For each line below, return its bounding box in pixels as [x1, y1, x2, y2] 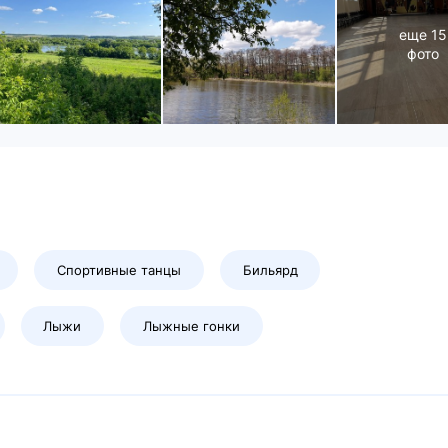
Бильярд [242, 262, 298, 279]
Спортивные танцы [57, 262, 182, 279]
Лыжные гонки [143, 318, 241, 335]
